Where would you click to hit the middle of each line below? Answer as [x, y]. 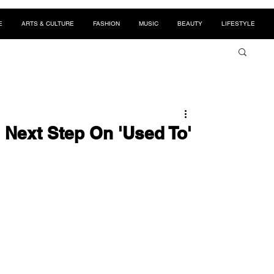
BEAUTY [190, 24]
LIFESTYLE [238, 24]
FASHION [106, 24]
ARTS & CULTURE [48, 24]
